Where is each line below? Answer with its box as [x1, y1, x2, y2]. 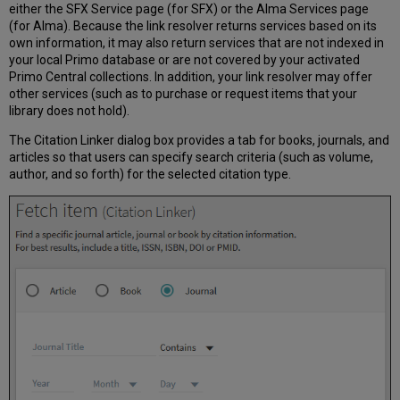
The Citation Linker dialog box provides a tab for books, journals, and [9, 133, 390, 148]
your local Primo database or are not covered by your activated [9, 53, 361, 68]
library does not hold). [9, 104, 130, 119]
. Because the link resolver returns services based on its [68, 19, 378, 34]
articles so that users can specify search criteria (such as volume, [9, 150, 374, 165]
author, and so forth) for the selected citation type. [9, 167, 292, 182]
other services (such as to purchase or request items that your [9, 87, 358, 102]
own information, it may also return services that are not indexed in [9, 36, 385, 51]
